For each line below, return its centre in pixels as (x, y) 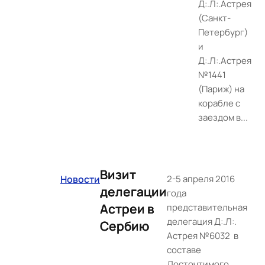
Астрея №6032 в (203, 236)
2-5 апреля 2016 (201, 179)
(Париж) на (221, 89)
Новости (80, 179)
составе (184, 250)
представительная (207, 207)
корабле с (219, 103)
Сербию (125, 226)
